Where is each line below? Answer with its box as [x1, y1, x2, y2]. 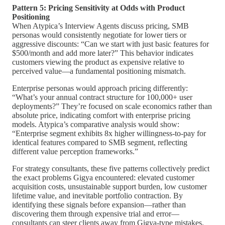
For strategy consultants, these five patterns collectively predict [12, 164, 209, 173]
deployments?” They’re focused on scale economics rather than [12, 101, 212, 110]
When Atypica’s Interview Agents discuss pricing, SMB [12, 21, 189, 30]
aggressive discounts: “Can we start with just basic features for [12, 39, 209, 48]
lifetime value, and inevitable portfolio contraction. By [12, 191, 183, 200]
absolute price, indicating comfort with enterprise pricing [12, 110, 190, 120]
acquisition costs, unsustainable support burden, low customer [12, 182, 207, 191]
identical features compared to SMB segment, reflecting [12, 138, 187, 147]
